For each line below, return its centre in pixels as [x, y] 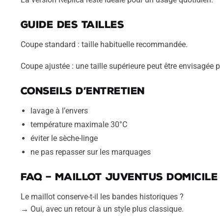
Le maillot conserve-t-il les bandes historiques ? [102, 196]
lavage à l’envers [59, 110]
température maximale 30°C [79, 124]
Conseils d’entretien [82, 91]
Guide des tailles [72, 24]
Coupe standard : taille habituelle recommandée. [104, 44]
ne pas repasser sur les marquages [90, 152]
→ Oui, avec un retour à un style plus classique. [102, 209]
